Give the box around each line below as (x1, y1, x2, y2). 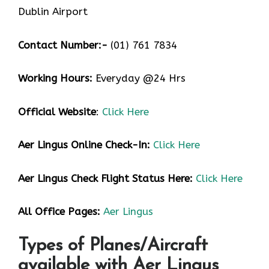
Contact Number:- (18, 38, 107, 51)
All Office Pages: (18, 205, 100, 218)
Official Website (18, 105, 96, 118)
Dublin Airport (18, 5, 88, 18)
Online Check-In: (71, 139, 150, 151)
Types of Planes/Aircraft (18, 236, 208, 255)
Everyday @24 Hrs (92, 72, 186, 85)
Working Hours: (18, 72, 92, 85)
